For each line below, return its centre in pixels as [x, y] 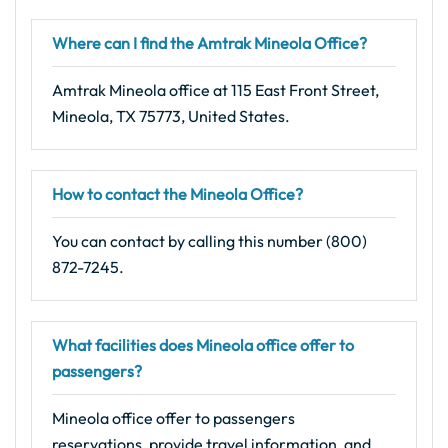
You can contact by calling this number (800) [209, 241]
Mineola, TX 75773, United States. [171, 116]
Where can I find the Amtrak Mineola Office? [209, 43]
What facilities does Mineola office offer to [203, 345]
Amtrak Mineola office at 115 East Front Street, [215, 90]
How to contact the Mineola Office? [177, 194]
